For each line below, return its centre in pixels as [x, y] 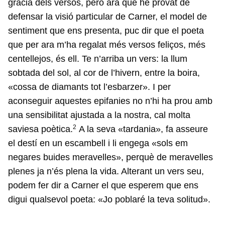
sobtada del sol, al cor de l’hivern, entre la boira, [104, 73]
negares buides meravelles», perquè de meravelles [110, 157]
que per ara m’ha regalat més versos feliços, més [107, 45]
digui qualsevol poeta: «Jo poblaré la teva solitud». [109, 200]
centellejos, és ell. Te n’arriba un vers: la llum [98, 59]
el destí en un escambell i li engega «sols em [98, 143]
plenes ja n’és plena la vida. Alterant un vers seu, [106, 172]
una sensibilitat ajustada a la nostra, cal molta [99, 115]
